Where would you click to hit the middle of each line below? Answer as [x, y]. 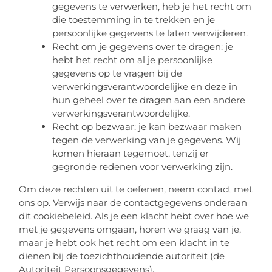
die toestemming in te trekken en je [134, 20]
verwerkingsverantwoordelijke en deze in [145, 87]
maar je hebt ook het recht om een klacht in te [124, 243]
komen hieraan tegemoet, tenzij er [131, 154]
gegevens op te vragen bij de [117, 73]
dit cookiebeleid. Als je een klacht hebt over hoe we [134, 216]
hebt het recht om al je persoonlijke [133, 60]
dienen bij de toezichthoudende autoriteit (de [122, 256]
